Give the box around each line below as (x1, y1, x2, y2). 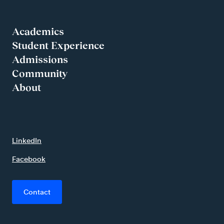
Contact (23, 187, 50, 196)
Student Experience (12, 39, 104, 51)
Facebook (12, 154, 45, 163)
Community (12, 67, 67, 79)
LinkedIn (12, 135, 41, 144)
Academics (12, 25, 64, 37)
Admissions (12, 53, 68, 65)
